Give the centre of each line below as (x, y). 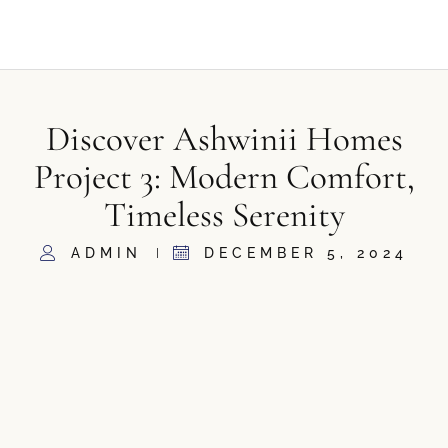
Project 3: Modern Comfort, (224, 176)
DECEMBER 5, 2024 (306, 252)
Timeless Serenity (224, 214)
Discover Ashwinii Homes (224, 138)
